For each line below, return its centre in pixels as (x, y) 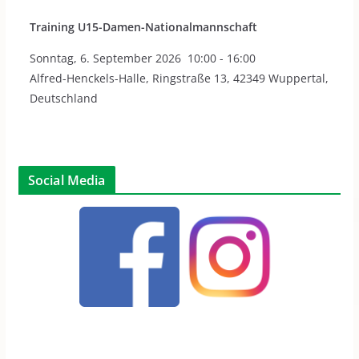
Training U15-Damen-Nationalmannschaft (143, 27)
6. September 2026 (130, 58)
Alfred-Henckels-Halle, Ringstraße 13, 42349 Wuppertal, (179, 79)
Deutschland (63, 99)
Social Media (67, 181)
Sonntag (51, 58)
